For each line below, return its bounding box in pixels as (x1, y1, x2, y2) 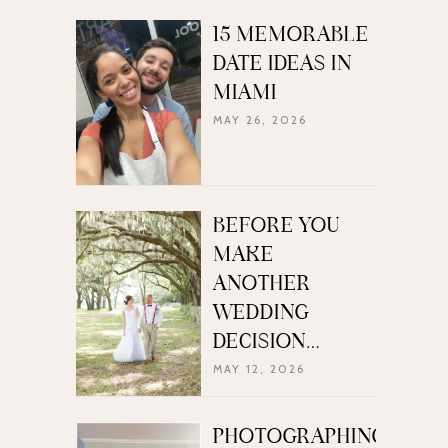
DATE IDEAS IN (213, 52, 352, 76)
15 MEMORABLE (213, 23, 369, 47)
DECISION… (213, 330, 321, 354)
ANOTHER (213, 272, 311, 296)
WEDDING (213, 301, 309, 325)
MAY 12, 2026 (213, 362, 305, 377)
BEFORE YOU (213, 214, 340, 238)
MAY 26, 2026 (213, 113, 307, 128)
